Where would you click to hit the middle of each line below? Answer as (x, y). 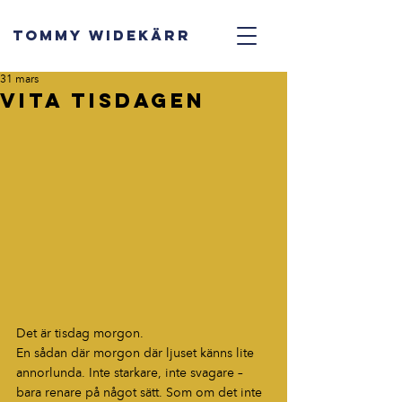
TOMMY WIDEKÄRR (102, 35)
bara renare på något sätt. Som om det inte (141, 393)
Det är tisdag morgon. (80, 334)
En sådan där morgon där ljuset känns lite (137, 354)
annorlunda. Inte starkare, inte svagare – (131, 373)
